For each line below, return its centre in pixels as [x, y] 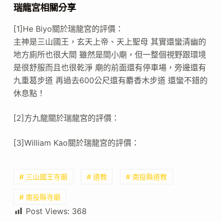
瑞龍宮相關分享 [44, 8]
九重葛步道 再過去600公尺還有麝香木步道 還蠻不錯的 [110, 80]
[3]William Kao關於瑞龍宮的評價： [76, 142]
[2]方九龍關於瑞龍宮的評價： [66, 118]
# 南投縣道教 [147, 176]
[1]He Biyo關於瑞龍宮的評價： [68, 28]
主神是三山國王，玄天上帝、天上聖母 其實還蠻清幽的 [110, 41]
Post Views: [47, 211]
